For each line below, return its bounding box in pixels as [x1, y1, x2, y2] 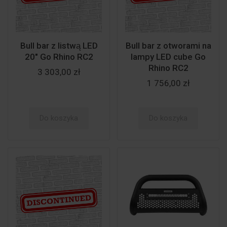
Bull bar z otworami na [125, 41, 211, 51]
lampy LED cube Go [131, 52, 206, 62]
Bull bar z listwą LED [20, 41, 98, 51]
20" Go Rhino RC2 [24, 52, 93, 62]
